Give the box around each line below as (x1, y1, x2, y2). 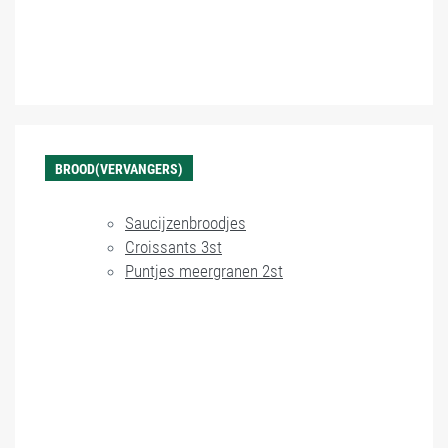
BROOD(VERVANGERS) (55, 161, 183, 177)
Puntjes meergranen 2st (125, 261, 283, 281)
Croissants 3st (125, 237, 222, 257)
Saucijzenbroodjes (125, 213, 246, 233)
